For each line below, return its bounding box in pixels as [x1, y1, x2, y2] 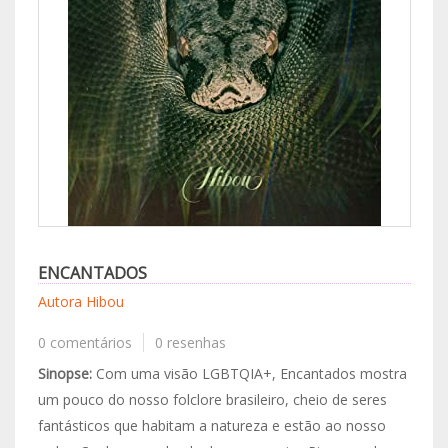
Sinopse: [37, 364, 92, 383]
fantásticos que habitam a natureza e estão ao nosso [37, 416, 386, 435]
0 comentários [37, 333, 132, 352]
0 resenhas [155, 333, 226, 352]
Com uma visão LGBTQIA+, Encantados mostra [91, 364, 407, 383]
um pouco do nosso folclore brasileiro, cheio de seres [37, 390, 387, 409]
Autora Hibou [37, 292, 124, 311]
